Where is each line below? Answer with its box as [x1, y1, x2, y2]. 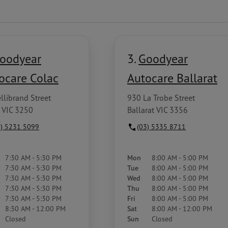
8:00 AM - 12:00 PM [152, 204, 212, 213]
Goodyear [138, 50, 188, 66]
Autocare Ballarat [127, 70, 217, 85]
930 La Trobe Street [127, 93, 195, 103]
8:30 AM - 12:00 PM [5, 204, 66, 213]
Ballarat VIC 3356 [127, 105, 188, 115]
